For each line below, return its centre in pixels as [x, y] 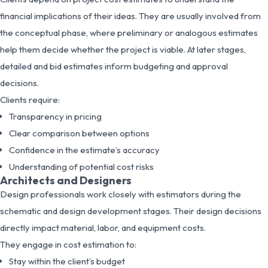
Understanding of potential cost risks [81, 166]
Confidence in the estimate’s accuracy [84, 150]
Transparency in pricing [55, 116]
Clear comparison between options [79, 133]
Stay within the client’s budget [67, 261]
